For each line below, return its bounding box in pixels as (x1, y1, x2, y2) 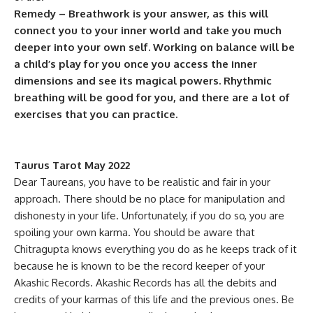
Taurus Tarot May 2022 (14, 159, 130, 172)
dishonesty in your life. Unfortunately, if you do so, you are (14, 209, 284, 222)
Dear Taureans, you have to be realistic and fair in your (14, 175, 270, 189)
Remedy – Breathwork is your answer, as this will (14, 7, 268, 20)
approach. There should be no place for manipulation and (14, 192, 285, 205)
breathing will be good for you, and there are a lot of (14, 91, 290, 104)
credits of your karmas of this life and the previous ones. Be (14, 293, 294, 306)
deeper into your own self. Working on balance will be (14, 41, 295, 54)
